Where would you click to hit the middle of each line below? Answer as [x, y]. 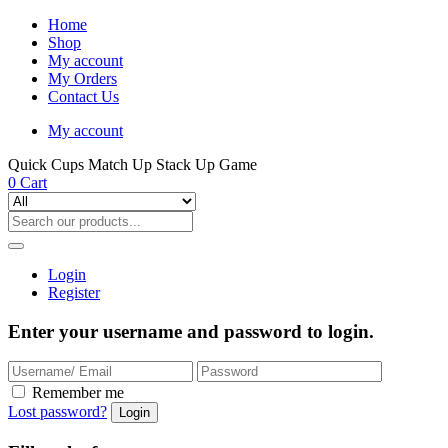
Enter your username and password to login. [191, 331]
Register [74, 292]
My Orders [82, 78]
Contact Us [83, 96]
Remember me [78, 393]
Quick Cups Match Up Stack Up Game [132, 164]
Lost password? [57, 412]
